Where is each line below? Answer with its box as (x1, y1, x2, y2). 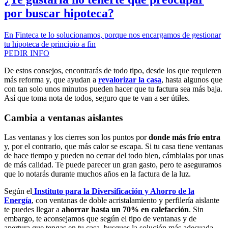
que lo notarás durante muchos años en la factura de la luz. (4, 169, 191, 179)
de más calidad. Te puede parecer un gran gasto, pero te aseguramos (4, 160, 221, 169)
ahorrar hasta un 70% (62, 205, 139, 214)
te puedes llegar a (4, 205, 62, 214)
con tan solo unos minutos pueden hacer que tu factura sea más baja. (4, 84, 222, 93)
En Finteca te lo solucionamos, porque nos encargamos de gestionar (4, 31, 221, 39)
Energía (4, 196, 32, 205)
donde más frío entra (149, 133, 220, 142)
